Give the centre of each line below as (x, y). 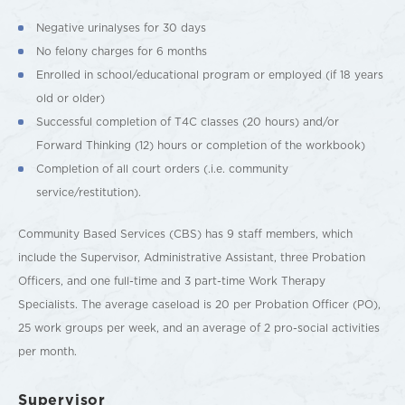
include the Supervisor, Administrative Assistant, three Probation (192, 257)
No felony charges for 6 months (122, 51)
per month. (47, 351)
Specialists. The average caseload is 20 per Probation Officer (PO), (199, 304)
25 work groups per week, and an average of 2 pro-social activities (199, 328)
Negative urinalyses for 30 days (121, 28)
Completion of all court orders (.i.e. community (162, 169)
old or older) (71, 98)
